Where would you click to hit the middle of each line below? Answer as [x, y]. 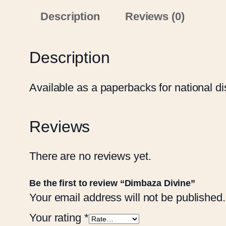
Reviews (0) [155, 16]
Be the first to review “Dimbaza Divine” [112, 183]
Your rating [57, 218]
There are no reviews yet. [90, 156]
